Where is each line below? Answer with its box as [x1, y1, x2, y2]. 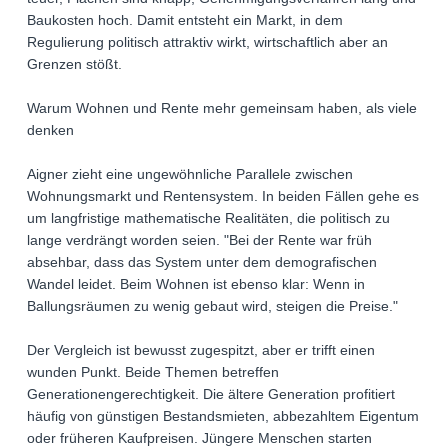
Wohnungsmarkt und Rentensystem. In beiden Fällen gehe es [27, 188, 419, 205]
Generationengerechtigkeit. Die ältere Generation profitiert [27, 386, 395, 403]
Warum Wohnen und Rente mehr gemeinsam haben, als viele [27, 100, 417, 117]
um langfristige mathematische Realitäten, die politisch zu [27, 210, 390, 227]
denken [27, 122, 74, 139]
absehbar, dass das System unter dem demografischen [27, 254, 377, 271]
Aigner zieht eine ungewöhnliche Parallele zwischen [27, 166, 353, 183]
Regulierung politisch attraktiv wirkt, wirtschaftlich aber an [27, 34, 388, 51]
